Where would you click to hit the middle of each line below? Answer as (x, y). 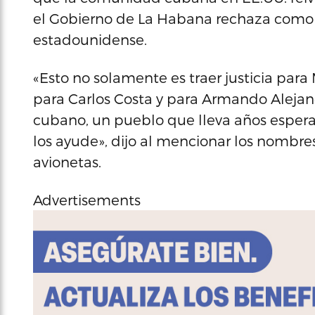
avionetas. (67, 162)
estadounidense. (90, 39)
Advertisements (87, 200)
